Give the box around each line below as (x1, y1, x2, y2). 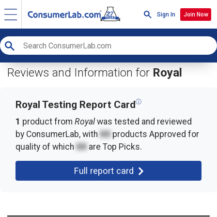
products (110, 129, 147, 139)
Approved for (147, 129, 199, 139)
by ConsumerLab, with (15, 129, 100, 139)
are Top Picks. (87, 142, 142, 152)
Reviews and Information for (7, 66, 153, 79)
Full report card (73, 166, 136, 176)
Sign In (156, 11, 175, 18)
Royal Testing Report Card (15, 99, 136, 110)
